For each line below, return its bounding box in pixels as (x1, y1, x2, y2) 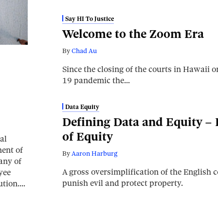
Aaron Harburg (72, 149, 118, 158)
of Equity (62, 129, 113, 144)
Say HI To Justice (65, 15, 114, 22)
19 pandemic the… (62, 76, 130, 85)
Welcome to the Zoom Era (62, 27, 204, 41)
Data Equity (65, 103, 99, 110)
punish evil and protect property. (62, 179, 183, 188)
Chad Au (72, 47, 97, 55)
